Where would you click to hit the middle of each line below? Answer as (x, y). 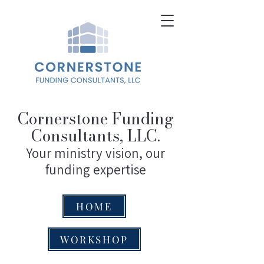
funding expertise (95, 170)
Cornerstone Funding (95, 119)
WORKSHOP (94, 239)
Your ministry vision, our (95, 153)
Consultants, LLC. (95, 136)
